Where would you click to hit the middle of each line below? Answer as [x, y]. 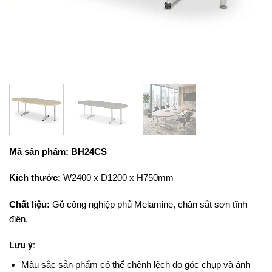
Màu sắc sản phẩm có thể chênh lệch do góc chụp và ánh [135, 264]
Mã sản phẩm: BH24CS [58, 151]
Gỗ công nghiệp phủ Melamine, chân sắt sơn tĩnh [148, 204]
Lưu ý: [22, 246]
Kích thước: [35, 178]
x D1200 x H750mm [132, 178]
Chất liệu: [29, 204]
